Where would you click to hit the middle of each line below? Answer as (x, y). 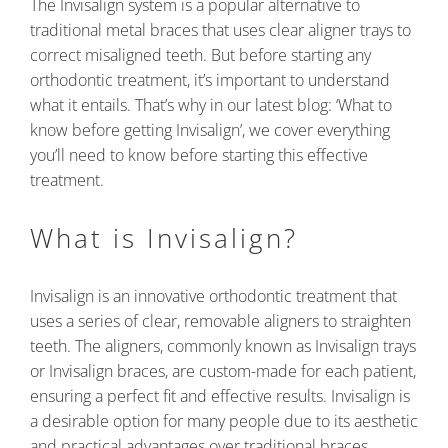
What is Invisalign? (164, 238)
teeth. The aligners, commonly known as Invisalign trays (223, 346)
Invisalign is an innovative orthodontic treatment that (213, 296)
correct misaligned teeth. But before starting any (200, 55)
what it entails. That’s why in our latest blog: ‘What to (211, 105)
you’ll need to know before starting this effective (199, 155)
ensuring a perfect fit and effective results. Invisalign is (220, 396)
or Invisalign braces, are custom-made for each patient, (223, 371)
